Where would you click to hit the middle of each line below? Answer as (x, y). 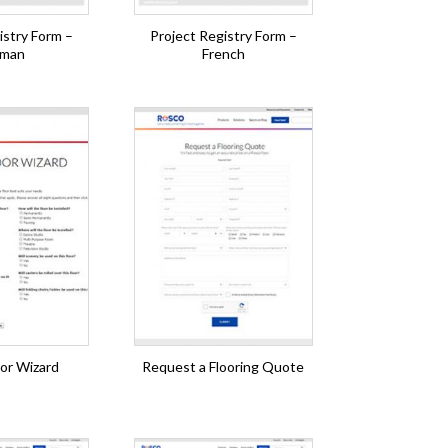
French (223, 53)
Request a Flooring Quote (223, 366)
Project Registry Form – (223, 35)
